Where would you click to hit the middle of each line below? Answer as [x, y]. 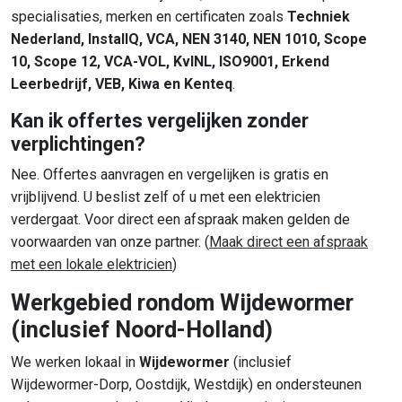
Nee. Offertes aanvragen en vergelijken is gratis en [170, 175]
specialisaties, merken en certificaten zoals [149, 17]
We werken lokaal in [75, 362]
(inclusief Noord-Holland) [142, 330]
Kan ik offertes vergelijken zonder [160, 121]
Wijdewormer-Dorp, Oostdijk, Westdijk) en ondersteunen [186, 385]
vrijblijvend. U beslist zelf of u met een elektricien [166, 197]
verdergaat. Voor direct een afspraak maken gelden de [180, 219]
